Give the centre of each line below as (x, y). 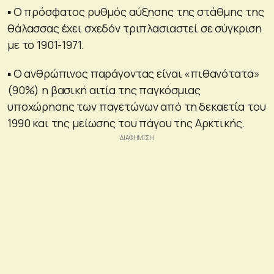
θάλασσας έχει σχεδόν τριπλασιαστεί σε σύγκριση (135, 28)
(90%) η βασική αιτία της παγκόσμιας (104, 90)
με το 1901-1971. (46, 44)
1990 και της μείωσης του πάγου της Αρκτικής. (126, 123)
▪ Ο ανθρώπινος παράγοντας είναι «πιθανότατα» (134, 73)
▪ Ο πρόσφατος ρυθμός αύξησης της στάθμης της (136, 11)
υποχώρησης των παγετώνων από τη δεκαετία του (137, 106)
